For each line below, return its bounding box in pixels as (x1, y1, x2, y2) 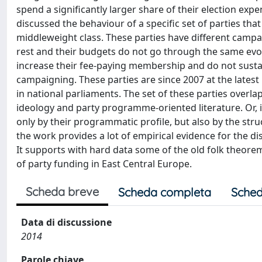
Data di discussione (21, 216, 112, 229)
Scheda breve (26, 184, 99, 199)
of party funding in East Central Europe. (16, 157, 192, 170)
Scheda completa (118, 185, 211, 199)
